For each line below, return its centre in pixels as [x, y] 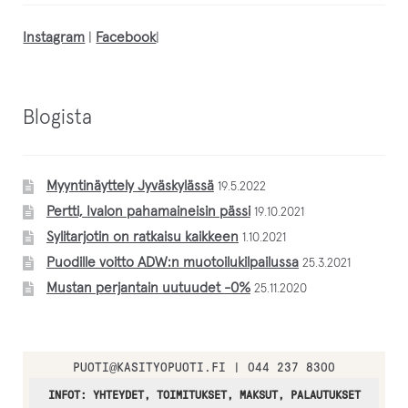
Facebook [126, 37]
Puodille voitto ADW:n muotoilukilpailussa [172, 262]
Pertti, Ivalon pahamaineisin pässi [148, 211]
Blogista [58, 117]
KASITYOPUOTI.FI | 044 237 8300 [226, 367]
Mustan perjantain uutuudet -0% [148, 288]
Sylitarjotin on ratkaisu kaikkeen [142, 237]
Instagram [54, 37]
